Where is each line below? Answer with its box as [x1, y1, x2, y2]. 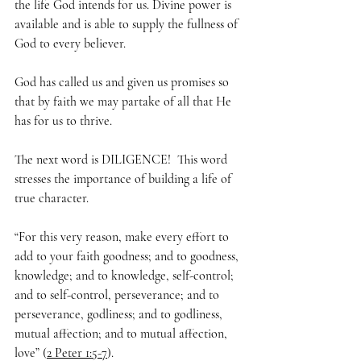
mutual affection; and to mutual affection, [15, 326, 230, 342]
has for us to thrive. [15, 113, 112, 130]
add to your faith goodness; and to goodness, [15, 248, 242, 265]
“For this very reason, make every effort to [15, 229, 232, 246]
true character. [15, 190, 92, 207]
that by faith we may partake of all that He [15, 93, 234, 110]
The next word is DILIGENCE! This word [15, 151, 230, 168]
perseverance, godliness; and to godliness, [15, 306, 226, 323]
